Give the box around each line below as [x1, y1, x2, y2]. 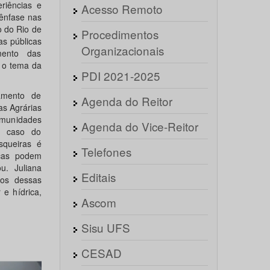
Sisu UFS [81, 219, 130, 236]
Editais [81, 169, 116, 185]
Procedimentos [81, 26, 159, 42]
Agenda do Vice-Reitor [81, 118, 198, 134]
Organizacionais [81, 42, 164, 58]
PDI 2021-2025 [81, 67, 160, 84]
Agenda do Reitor [81, 93, 172, 109]
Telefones [81, 143, 131, 160]
